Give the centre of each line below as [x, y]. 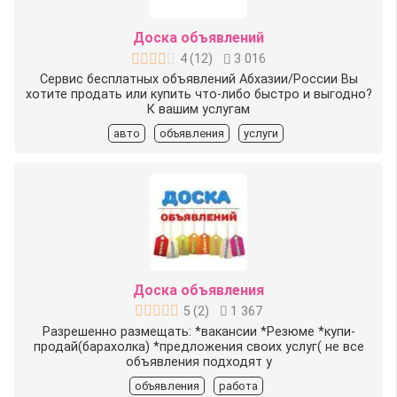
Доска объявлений [198, 38]
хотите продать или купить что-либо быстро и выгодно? [198, 95]
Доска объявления [198, 290]
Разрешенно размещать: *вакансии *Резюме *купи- [198, 331]
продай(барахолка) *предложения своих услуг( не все [198, 346]
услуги [261, 134]
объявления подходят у [198, 362]
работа [238, 385]
